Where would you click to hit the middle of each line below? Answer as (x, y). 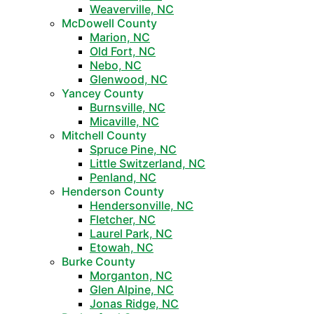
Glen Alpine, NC (132, 289)
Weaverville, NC (132, 9)
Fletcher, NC (123, 219)
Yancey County (103, 93)
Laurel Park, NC (131, 233)
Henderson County (113, 191)
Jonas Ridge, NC (134, 303)
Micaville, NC (124, 121)
